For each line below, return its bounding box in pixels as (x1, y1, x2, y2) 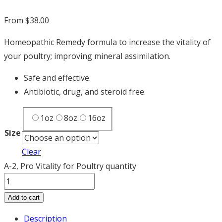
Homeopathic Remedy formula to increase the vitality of (4, 37, 211, 48)
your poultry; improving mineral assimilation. (4, 51, 170, 62)
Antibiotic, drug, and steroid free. (24, 86, 146, 98)
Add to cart (8, 194, 40, 202)
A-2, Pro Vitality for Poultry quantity (4, 161, 136, 172)
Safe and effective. (24, 72, 91, 84)
